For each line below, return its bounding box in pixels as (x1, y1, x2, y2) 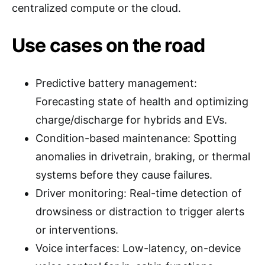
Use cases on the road (12, 34, 205, 57)
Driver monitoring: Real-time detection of (35, 187, 242, 199)
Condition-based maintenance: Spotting (35, 132, 237, 144)
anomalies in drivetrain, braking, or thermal (35, 150, 250, 163)
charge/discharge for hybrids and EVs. (35, 114, 227, 126)
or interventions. (35, 224, 118, 236)
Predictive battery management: (35, 77, 197, 89)
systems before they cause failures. (35, 169, 212, 181)
